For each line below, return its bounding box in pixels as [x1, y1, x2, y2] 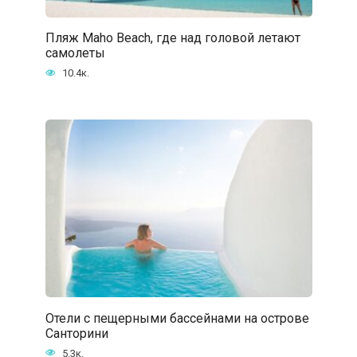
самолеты [45, 45, 105, 61]
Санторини [45, 325, 108, 341]
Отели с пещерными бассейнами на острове [45, 310, 309, 326]
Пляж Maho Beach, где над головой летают [45, 29, 300, 45]
